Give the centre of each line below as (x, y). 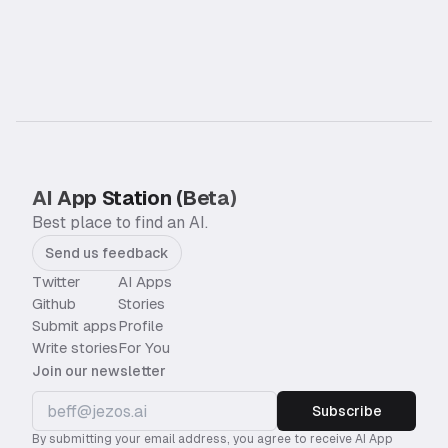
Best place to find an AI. (120, 222)
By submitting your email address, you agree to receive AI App (212, 439)
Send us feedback (107, 253)
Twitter (56, 281)
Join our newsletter (99, 371)
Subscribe (346, 411)
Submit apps (74, 325)
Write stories (75, 347)
